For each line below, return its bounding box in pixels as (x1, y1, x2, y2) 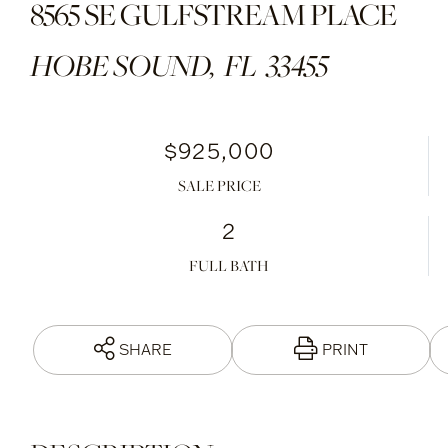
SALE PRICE (177, 174, 261, 196)
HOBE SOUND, (30, 44, 219, 85)
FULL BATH (189, 254, 270, 276)
